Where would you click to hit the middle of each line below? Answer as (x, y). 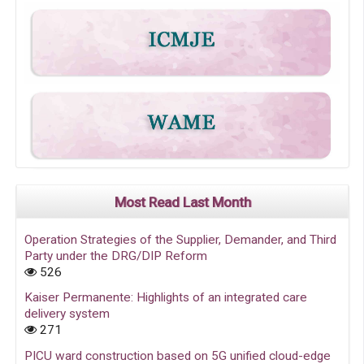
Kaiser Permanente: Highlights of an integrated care (166, 298)
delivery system (67, 314)
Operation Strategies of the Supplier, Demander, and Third (181, 239)
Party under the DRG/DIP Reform (116, 256)
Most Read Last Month (182, 203)
